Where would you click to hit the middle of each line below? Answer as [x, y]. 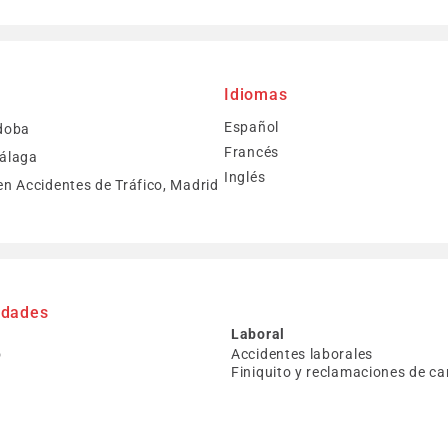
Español [251, 127]
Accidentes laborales [302, 354]
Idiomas [256, 94]
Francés [251, 152]
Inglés [245, 177]
